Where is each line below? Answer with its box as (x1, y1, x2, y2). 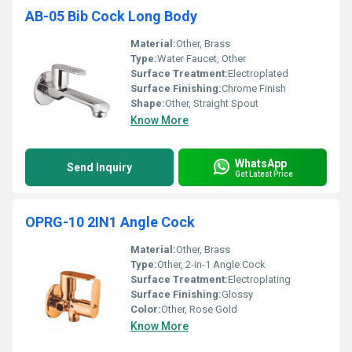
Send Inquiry (67, 161, 132, 174)
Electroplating (228, 273, 291, 285)
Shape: (130, 97, 165, 109)
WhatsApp (235, 156, 287, 170)
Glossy (222, 288, 253, 300)
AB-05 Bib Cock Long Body (25, 8, 197, 24)
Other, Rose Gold (161, 303, 237, 315)
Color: (130, 303, 161, 315)
